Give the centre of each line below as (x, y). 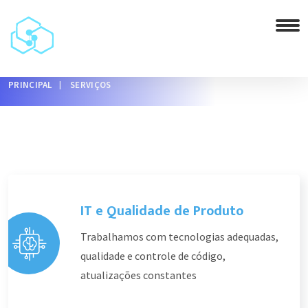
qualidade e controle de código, (153, 256)
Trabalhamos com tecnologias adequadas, (179, 236)
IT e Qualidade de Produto (162, 211)
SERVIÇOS (91, 85)
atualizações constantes (139, 275)
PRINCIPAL (30, 85)
